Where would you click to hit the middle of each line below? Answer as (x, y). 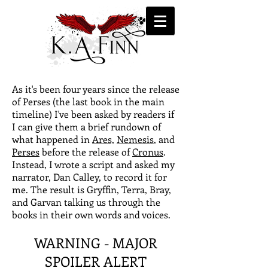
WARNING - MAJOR (96, 243)
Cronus (148, 152)
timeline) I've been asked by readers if (93, 114)
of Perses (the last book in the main (88, 101)
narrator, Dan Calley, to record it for (89, 177)
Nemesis (135, 139)
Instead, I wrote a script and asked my (93, 164)
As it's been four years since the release (96, 89)
